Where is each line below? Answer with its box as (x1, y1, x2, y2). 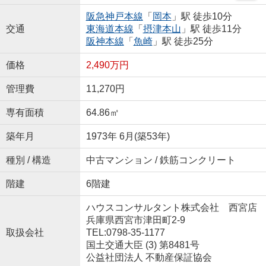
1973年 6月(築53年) (85, 131, 170, 142)
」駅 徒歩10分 (171, 11, 232, 22)
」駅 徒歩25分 (152, 36, 213, 47)
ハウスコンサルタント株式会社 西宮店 (85, 202, 257, 213)
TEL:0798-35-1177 (85, 227, 165, 238)
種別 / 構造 (5, 155, 51, 166)
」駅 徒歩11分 (180, 24, 242, 34)
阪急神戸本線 (85, 11, 143, 22)
